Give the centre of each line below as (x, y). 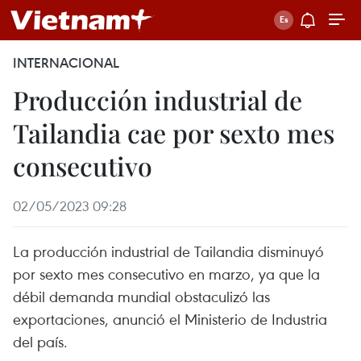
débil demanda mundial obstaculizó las (141, 296)
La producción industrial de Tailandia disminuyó (168, 251)
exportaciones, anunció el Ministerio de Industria (170, 319)
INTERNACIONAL (66, 63)
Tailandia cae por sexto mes (174, 133)
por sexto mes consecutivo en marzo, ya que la (166, 274)
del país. (40, 341)
